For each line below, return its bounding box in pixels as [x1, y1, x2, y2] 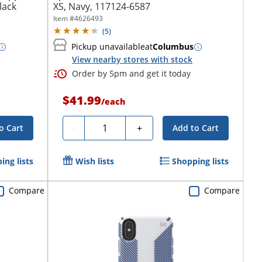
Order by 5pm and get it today [72, 67, 191, 79]
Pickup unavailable [71, 41, 145, 53]
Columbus [153, 41, 194, 53]
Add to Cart [173, 122, 219, 133]
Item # [53, 13, 74, 24]
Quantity [89, 119, 127, 133]
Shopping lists [172, 155, 229, 167]
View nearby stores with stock [72, 54, 192, 65]
